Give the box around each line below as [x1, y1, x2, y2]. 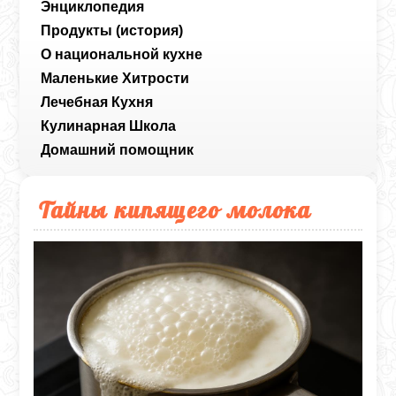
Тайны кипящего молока [39, 194, 312, 224]
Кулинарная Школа [41, 118, 177, 133]
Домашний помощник [41, 141, 194, 157]
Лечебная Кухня [41, 94, 154, 110]
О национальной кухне [41, 46, 203, 62]
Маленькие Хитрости [41, 70, 190, 86]
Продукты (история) [41, 22, 184, 38]
